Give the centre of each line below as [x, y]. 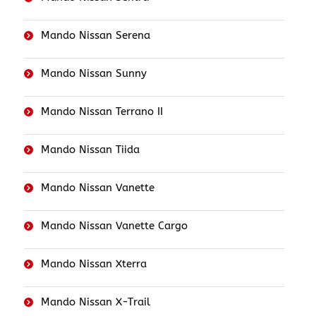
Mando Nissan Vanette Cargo [115, 226]
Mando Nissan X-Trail [96, 302]
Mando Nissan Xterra [94, 264]
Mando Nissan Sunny [94, 74]
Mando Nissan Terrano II [102, 112]
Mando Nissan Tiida [91, 150]
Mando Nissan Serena [96, 36]
